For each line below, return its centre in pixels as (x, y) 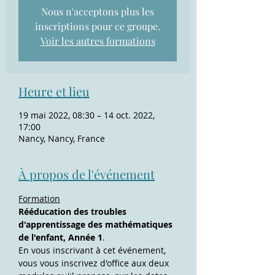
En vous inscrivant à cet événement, (93, 250)
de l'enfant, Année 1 (60, 237)
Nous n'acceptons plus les (98, 11)
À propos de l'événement (87, 174)
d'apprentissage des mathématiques (97, 224)
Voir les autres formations (98, 41)
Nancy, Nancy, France (62, 138)
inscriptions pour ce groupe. (98, 26)
